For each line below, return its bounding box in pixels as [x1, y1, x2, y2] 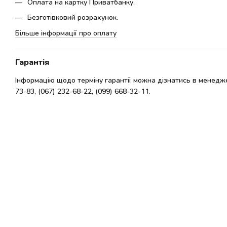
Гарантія [15, 56, 49, 66]
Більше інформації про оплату [15, 28, 117, 37]
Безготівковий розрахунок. [27, 13, 118, 22]
